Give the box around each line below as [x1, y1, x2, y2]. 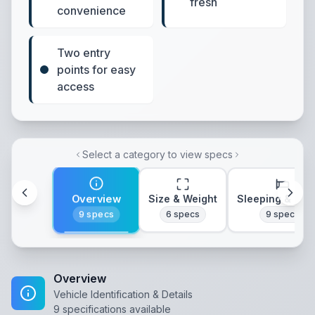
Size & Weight [148, 193, 217, 205]
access [57, 79, 94, 94]
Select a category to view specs [82, 148, 233, 160]
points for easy [57, 63, 136, 77]
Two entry [57, 46, 110, 60]
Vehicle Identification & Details [53, 288, 193, 300]
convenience [57, 4, 126, 18]
